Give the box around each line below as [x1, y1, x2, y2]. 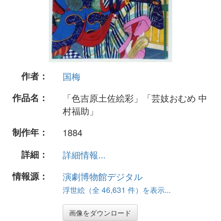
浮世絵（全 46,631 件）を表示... [63, 184, 171, 195]
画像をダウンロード [69, 207, 131, 218]
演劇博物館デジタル [63, 169, 143, 183]
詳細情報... [63, 147, 106, 161]
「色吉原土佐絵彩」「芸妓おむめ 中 [63, 91, 207, 105]
